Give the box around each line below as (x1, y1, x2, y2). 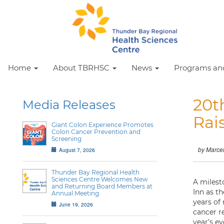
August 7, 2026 (59, 146, 95, 153)
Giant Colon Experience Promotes (51, 121, 153, 128)
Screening (51, 135, 81, 142)
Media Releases (22, 97, 115, 112)
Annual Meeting (51, 189, 99, 197)
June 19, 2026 (59, 200, 93, 208)
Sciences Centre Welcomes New (51, 175, 148, 183)
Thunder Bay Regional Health (51, 168, 139, 176)
